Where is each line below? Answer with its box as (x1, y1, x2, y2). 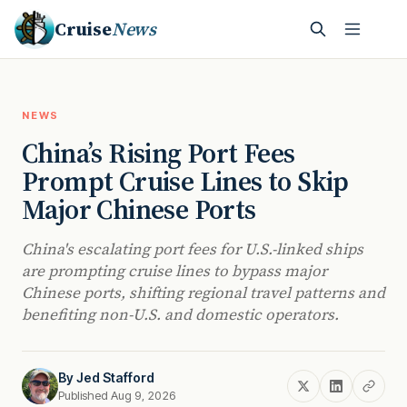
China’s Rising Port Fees (22, 134, 295, 172)
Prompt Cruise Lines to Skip (22, 163, 349, 200)
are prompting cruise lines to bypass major (22, 260, 327, 282)
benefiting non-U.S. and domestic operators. (22, 303, 339, 325)
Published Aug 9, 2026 (58, 388, 176, 402)
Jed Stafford (76, 370, 154, 385)
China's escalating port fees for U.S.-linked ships (22, 238, 363, 260)
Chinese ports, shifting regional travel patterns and (22, 282, 385, 303)
